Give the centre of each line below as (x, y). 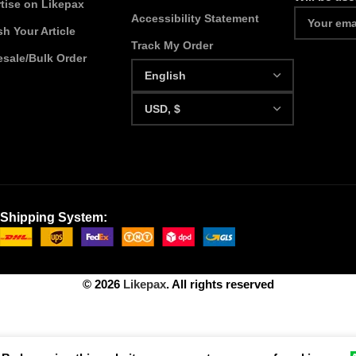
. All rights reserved (220, 284)
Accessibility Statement (195, 18)
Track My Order (172, 45)
